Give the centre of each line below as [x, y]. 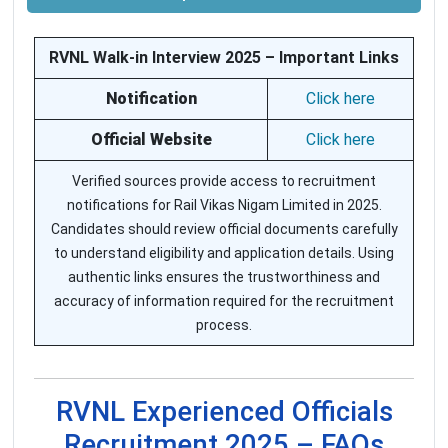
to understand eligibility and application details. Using [224, 253]
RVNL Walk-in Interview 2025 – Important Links [224, 58]
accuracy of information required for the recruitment [224, 301]
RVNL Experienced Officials [224, 412]
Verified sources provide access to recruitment [224, 181]
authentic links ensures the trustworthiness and [224, 277]
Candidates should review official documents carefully [224, 229]
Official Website [151, 140]
